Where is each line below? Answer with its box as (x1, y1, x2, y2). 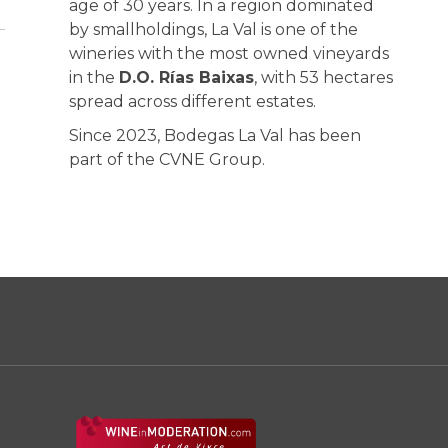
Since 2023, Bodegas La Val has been (68, 125, 361, 145)
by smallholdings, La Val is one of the (68, 19, 358, 39)
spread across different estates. (68, 91, 316, 111)
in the (68, 67, 119, 87)
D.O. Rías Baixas (118, 67, 254, 87)
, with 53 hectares (253, 67, 393, 87)
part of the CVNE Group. (68, 149, 265, 169)
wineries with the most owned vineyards (68, 43, 389, 63)
